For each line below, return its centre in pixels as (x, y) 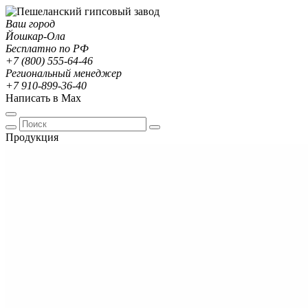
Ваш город (30, 24)
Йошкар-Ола (35, 36)
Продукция (32, 137)
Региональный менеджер (64, 73)
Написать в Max (43, 98)
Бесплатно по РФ (47, 48)
